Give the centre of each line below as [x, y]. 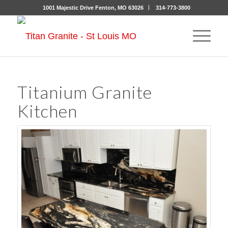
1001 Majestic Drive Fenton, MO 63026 [93, 8]
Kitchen [47, 111]
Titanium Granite [84, 92]
